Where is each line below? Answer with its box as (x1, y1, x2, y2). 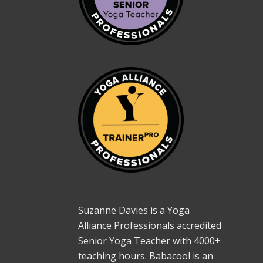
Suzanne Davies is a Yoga (77, 203, 190, 217)
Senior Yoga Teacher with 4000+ (77, 234, 221, 247)
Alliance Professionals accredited (77, 218, 221, 232)
